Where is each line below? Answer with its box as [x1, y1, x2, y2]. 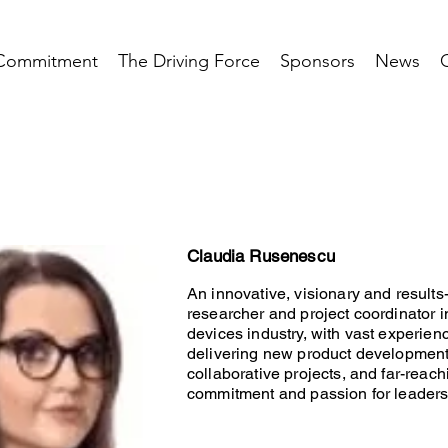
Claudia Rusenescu [187, 246, 335, 267]
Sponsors [280, 50, 355, 72]
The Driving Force [118, 50, 260, 72]
